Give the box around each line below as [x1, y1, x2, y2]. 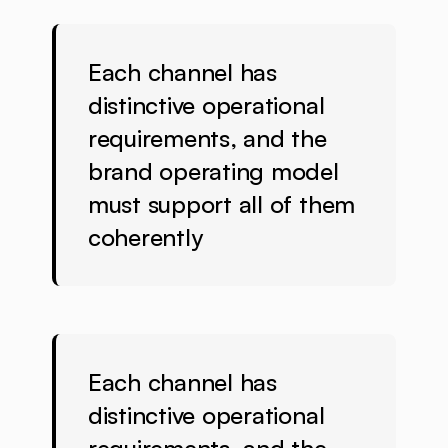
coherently [87, 222, 203, 253]
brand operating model [87, 156, 339, 187]
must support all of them [87, 189, 356, 220]
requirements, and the [87, 123, 327, 154]
